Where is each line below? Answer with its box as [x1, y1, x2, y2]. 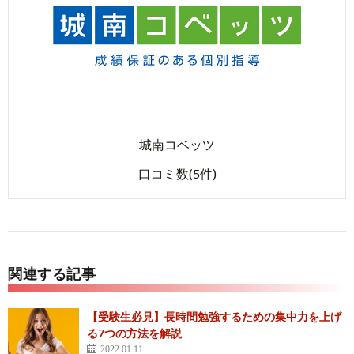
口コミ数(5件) [137, 166, 217, 182]
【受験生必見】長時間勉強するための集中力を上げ [87, 310, 341, 324]
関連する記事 [8, 265, 96, 283]
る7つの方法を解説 [87, 326, 182, 341]
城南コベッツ [139, 137, 215, 153]
